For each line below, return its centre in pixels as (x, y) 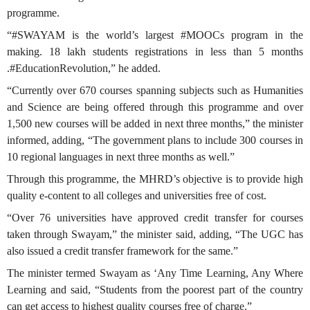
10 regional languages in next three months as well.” (121, 157)
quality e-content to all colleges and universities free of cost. (137, 195)
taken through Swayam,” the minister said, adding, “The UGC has (155, 234)
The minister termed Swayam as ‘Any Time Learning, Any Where (155, 273)
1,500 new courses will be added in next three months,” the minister (155, 124)
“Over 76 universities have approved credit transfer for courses (155, 218)
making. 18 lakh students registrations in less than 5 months (155, 52)
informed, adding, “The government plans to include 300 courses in (155, 140)
